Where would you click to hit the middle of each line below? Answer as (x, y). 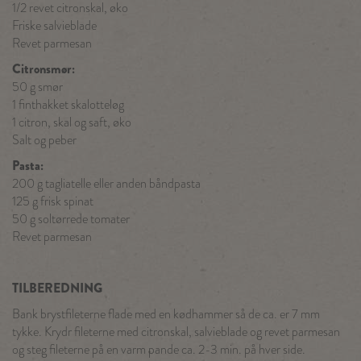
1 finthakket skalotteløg (68, 105)
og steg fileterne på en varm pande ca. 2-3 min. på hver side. (159, 350)
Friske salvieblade (54, 26)
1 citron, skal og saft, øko (72, 123)
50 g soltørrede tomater (71, 220)
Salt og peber (44, 141)
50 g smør (37, 87)
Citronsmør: (44, 69)
